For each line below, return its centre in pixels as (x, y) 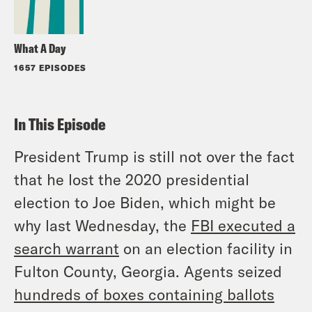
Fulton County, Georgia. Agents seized (148, 271)
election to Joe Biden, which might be (145, 202)
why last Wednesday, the (102, 225)
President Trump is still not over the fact (154, 156)
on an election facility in (206, 248)
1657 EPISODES (50, 67)
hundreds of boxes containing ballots (144, 294)
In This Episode (60, 124)
